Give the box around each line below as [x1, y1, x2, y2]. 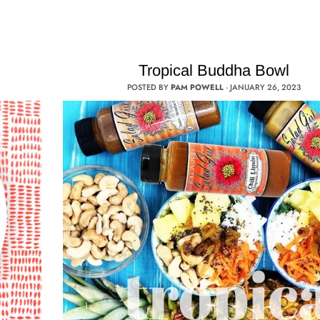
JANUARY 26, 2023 [230, 81, 301, 94]
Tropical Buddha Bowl [139, 61, 290, 80]
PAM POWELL [171, 81, 224, 94]
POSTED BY [127, 81, 171, 94]
